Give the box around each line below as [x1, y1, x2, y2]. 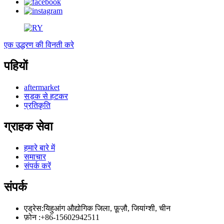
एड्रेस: [24, 203, 43, 212]
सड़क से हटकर [24, 92, 68, 100]
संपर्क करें [24, 161, 51, 170]
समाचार [24, 152, 46, 161]
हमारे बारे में [24, 143, 55, 152]
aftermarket [24, 83, 59, 91]
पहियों [4, 59, 27, 73]
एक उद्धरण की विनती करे [4, 40, 74, 49]
